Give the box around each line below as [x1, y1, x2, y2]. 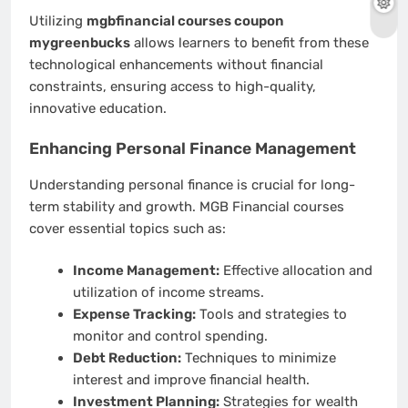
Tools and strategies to [195, 306, 347, 323]
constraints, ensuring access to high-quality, [29, 77, 316, 95]
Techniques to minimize [180, 350, 336, 367]
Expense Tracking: [72, 306, 196, 323]
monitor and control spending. [72, 328, 268, 345]
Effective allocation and [219, 262, 372, 280]
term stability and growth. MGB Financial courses [29, 198, 344, 215]
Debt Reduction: [72, 350, 181, 367]
